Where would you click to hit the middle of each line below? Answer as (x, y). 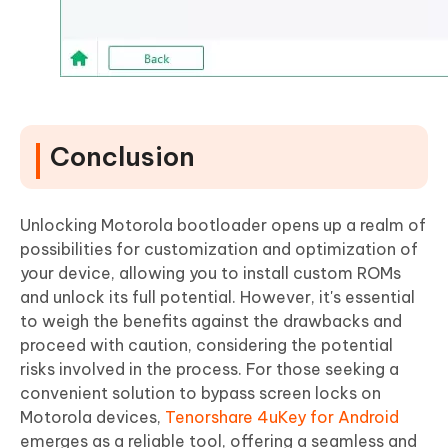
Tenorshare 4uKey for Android (282, 417)
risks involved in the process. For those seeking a (209, 369)
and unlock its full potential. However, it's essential (217, 297)
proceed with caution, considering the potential (206, 345)
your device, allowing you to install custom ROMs (210, 273)
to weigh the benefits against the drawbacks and (211, 321)
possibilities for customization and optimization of (219, 249)
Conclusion (122, 157)
